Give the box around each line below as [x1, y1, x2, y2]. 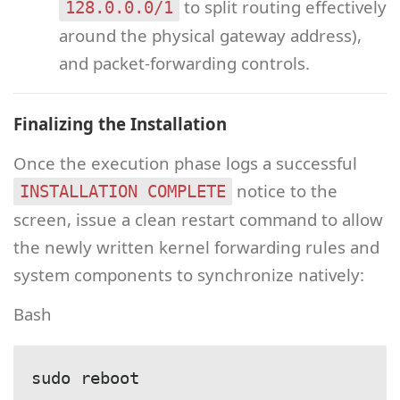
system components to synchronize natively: [13, 262, 364, 286]
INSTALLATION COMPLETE [20, 181, 226, 201]
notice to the [232, 179, 337, 202]
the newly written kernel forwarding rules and [13, 235, 379, 258]
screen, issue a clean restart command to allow [13, 207, 383, 230]
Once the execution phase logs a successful [13, 151, 357, 174]
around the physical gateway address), [58, 23, 362, 46]
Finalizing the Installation [13, 112, 227, 136]
